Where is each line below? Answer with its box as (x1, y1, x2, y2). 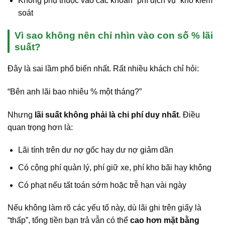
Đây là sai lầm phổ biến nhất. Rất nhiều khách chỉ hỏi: (8, 64, 199, 73)
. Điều (179, 110, 200, 119)
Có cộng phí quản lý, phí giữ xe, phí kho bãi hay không (18, 163, 211, 172)
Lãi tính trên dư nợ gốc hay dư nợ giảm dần (18, 146, 173, 155)
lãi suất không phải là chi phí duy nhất (35, 110, 179, 119)
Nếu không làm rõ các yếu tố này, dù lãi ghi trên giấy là (8, 203, 201, 212)
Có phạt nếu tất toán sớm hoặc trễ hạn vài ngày (18, 180, 186, 189)
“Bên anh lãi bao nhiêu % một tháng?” (8, 87, 142, 96)
